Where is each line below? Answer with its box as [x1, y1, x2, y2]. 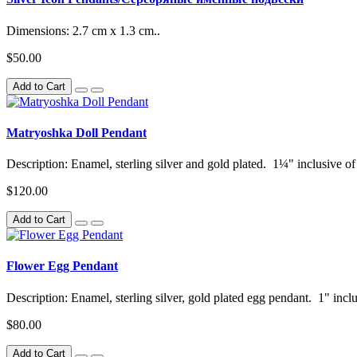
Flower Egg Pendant [6, 259, 118, 273]
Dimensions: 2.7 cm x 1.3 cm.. [6, 23, 160, 37]
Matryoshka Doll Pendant [6, 125, 147, 139]
